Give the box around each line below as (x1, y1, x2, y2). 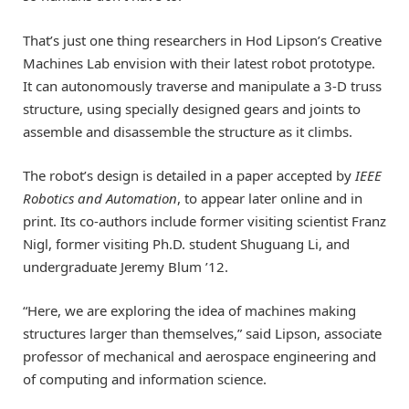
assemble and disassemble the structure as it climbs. (23, 121, 352, 141)
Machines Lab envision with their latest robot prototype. (23, 53, 375, 72)
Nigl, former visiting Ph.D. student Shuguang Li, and (23, 234, 350, 253)
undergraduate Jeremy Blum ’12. (23, 257, 228, 276)
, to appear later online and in (177, 188, 362, 207)
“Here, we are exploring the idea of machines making (23, 300, 356, 320)
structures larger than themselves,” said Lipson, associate (23, 323, 382, 342)
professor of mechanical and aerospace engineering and (23, 346, 376, 365)
